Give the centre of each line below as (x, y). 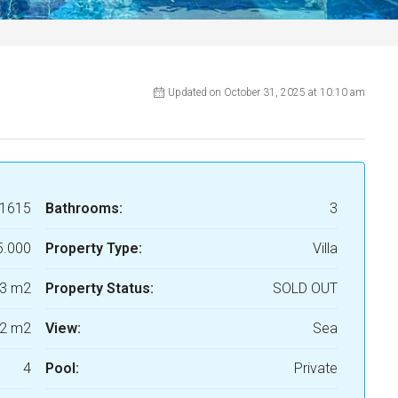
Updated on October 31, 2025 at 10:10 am (267, 93)
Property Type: (93, 249)
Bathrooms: (84, 209)
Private (316, 369)
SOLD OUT (305, 289)
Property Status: (99, 289)
